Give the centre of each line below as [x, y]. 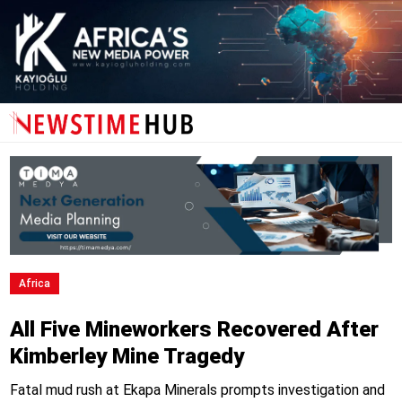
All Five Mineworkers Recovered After [194, 330]
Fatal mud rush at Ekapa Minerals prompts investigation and [197, 390]
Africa [34, 284]
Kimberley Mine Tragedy [127, 357]
